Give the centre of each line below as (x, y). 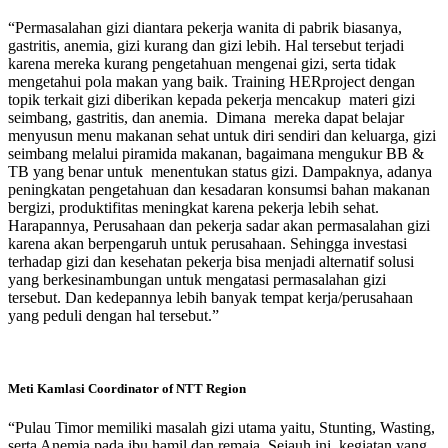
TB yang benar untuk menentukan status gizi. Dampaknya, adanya (220, 171)
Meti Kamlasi (46, 388)
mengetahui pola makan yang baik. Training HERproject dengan (211, 81)
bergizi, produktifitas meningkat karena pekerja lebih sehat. (193, 207)
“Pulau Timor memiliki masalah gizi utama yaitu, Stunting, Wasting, (221, 427)
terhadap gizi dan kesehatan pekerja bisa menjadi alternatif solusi (211, 261)
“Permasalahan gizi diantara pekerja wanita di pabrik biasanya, (205, 27)
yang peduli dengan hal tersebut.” (113, 315)
